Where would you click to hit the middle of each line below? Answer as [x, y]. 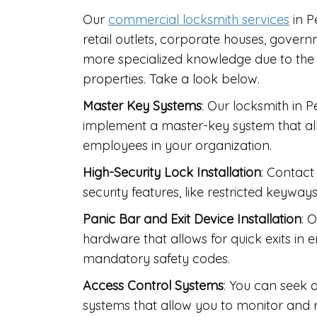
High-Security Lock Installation [172, 173]
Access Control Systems [153, 286]
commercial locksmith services [199, 20]
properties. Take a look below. [173, 79]
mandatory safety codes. [156, 259]
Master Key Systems [142, 106]
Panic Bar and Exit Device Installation [192, 219]
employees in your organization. [177, 146]
